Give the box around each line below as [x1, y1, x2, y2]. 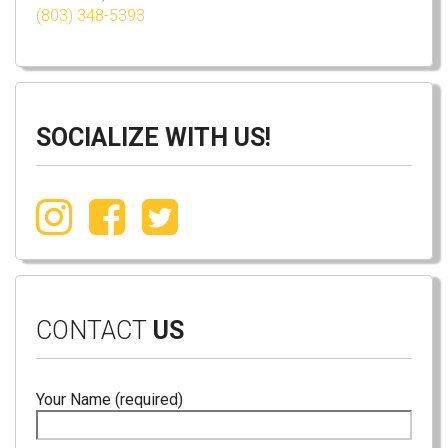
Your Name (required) [36, 390, 183, 410]
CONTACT [36, 316, 147, 346]
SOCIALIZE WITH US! [36, 123, 271, 153]
